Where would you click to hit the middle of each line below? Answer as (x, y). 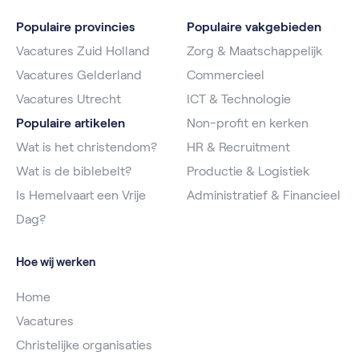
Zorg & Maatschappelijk (254, 50)
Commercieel (226, 75)
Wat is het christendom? (87, 147)
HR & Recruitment (238, 147)
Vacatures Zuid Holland (83, 50)
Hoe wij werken (56, 262)
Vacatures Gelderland (79, 75)
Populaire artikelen (71, 123)
